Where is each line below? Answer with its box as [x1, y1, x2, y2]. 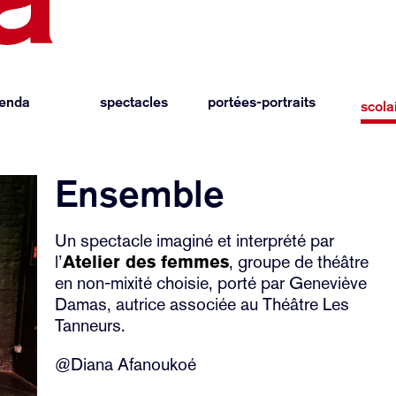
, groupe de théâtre [229, 251, 369, 272]
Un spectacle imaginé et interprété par [55, 230, 335, 251]
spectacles [100, 94, 169, 110]
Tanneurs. [55, 315, 126, 336]
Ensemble [55, 171, 225, 215]
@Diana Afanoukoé [55, 354, 197, 375]
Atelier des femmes [63, 251, 230, 272]
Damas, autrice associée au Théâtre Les [55, 293, 350, 315]
